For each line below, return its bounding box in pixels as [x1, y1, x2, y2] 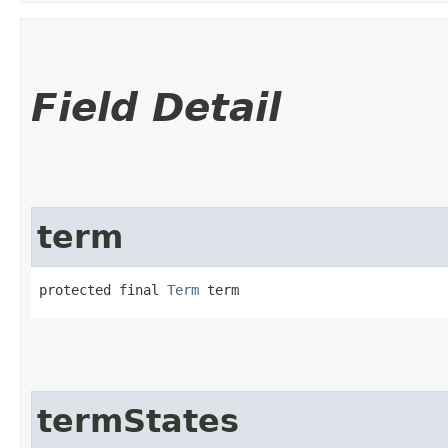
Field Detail [31, 84, 281, 130]
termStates [37, 402, 239, 439]
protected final [39, 281, 167, 298]
